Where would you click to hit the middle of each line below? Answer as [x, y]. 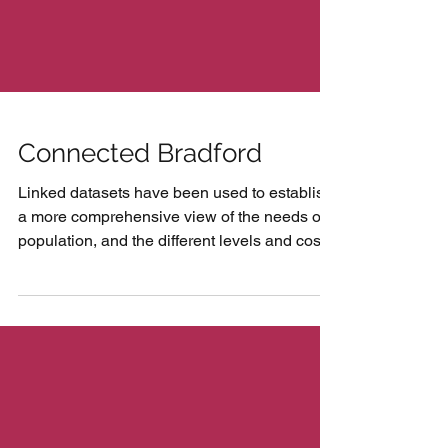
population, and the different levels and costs [175, 320]
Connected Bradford [140, 233]
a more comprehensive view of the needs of [171, 296]
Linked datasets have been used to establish [175, 272]
